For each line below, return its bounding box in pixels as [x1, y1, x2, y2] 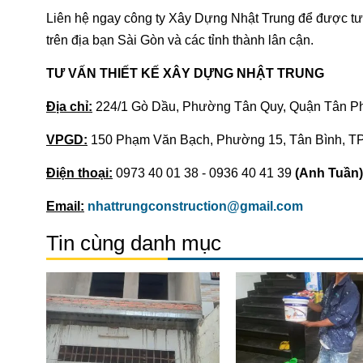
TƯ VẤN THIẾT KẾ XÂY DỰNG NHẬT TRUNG [46, 66, 324, 80]
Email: [46, 199, 84, 213]
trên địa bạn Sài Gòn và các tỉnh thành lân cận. [46, 32, 314, 47]
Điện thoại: [46, 165, 113, 180]
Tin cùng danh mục [46, 230, 221, 255]
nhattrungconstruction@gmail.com [88, 199, 303, 213]
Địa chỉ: [46, 99, 92, 113]
